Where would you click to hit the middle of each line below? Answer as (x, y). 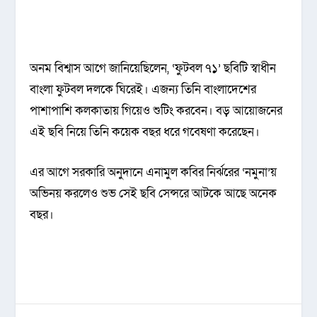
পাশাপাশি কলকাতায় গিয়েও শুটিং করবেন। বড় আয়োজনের (156, 110)
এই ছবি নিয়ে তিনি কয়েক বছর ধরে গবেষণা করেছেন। (145, 132)
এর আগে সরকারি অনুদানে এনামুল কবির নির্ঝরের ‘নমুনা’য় (154, 172)
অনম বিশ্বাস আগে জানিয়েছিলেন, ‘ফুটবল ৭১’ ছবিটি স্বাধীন (153, 68)
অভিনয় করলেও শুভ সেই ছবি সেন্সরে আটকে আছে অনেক (154, 193)
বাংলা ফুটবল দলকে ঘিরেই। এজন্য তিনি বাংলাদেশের (143, 89)
